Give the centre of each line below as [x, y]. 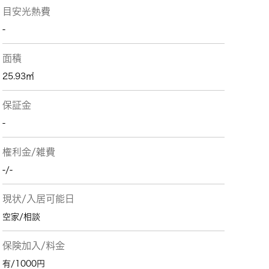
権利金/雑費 [29, 152]
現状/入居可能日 [38, 199]
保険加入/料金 [34, 246]
